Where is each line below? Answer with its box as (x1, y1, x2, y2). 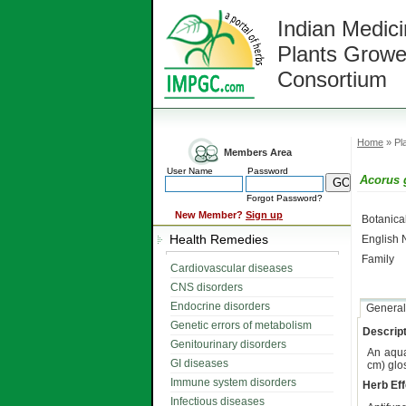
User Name (167, 166, 213, 176)
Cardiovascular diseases (170, 262, 293, 275)
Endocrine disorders (170, 300, 270, 313)
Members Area (224, 147, 292, 158)
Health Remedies (162, 232, 268, 246)
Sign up (246, 209, 283, 220)
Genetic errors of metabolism (170, 319, 312, 332)
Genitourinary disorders (170, 338, 286, 351)
